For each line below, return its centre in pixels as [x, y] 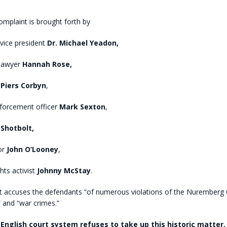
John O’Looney [31, 149]
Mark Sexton [82, 106]
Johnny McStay [64, 170]
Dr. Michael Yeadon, [83, 43]
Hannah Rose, [47, 64]
